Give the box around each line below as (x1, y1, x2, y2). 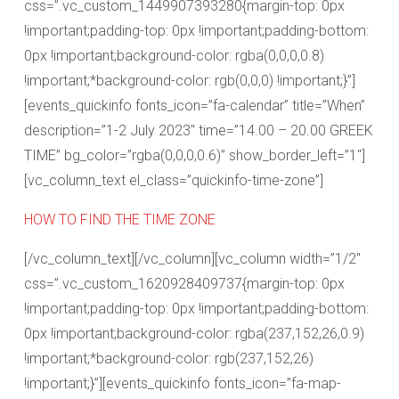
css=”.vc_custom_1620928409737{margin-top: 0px (24, 275, 345, 292)
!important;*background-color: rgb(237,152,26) (24, 350, 313, 367)
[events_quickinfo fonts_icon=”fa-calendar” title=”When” (24, 97, 365, 114)
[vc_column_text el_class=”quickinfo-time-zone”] (24, 172, 323, 189)
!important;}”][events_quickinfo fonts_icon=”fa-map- (24, 375, 341, 392)
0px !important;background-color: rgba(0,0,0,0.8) (24, 47, 324, 64)
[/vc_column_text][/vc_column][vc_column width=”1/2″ (24, 250, 361, 267)
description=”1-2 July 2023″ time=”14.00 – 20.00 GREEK (24, 122, 373, 139)
